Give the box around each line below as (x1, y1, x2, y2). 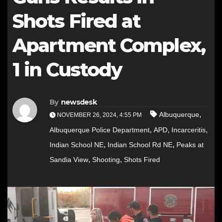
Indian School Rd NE (108, 141, 172, 149)
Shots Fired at (12, 9, 141, 33)
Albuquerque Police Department (50, 126, 150, 134)
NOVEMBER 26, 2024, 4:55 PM (55, 111, 143, 119)
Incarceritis (171, 126, 206, 134)
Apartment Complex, (12, 33, 205, 57)
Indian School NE (50, 141, 104, 149)
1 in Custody (12, 57, 122, 81)
